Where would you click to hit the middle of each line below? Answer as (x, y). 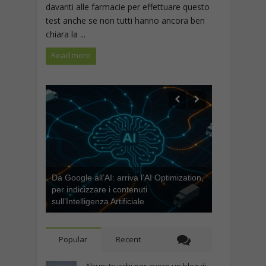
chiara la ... (65, 34)
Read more (71, 55)
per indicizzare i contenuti (99, 189)
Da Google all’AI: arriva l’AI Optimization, (127, 178)
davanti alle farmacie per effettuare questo (127, 7)
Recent (129, 239)
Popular (73, 239)
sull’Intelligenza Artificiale (98, 201)
